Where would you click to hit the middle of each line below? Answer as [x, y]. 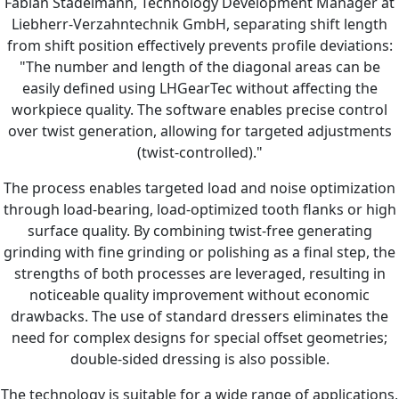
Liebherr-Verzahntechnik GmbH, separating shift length [199, 24]
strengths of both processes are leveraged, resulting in [199, 273]
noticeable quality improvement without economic [199, 294]
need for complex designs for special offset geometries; [199, 337]
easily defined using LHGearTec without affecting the [199, 88]
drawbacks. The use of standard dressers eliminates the [199, 316]
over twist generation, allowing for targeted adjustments [199, 130]
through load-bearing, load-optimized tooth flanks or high [199, 209]
